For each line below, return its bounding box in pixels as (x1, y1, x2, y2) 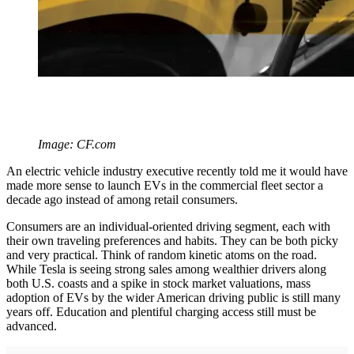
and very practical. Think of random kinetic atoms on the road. (6, 247, 317, 262)
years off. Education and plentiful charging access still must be (6, 304, 316, 318)
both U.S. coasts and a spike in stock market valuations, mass (6, 276, 311, 290)
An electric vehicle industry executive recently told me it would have (6, 164, 348, 178)
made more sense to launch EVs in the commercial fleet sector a (6, 178, 323, 192)
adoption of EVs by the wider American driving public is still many (6, 290, 341, 304)
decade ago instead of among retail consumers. (6, 192, 238, 206)
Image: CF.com (38, 137, 116, 151)
